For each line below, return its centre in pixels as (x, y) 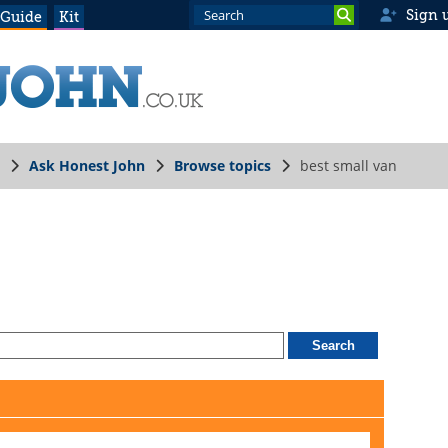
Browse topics (222, 165)
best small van (348, 165)
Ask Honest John (87, 165)
